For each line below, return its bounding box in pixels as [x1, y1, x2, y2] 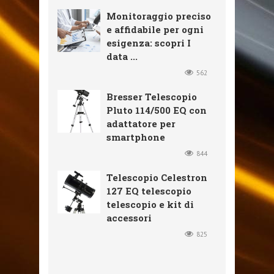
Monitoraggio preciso [106, 10, 211, 23]
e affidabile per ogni [106, 23, 204, 36]
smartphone [106, 131, 165, 144]
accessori [106, 212, 152, 224]
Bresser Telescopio [106, 91, 197, 103]
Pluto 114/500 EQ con [106, 104, 207, 117]
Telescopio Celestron [106, 171, 207, 184]
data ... [106, 50, 138, 63]
